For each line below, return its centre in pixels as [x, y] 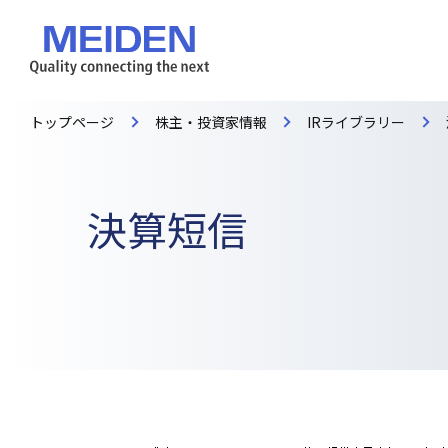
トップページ [72, 122]
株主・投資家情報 [210, 122]
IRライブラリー [356, 122]
